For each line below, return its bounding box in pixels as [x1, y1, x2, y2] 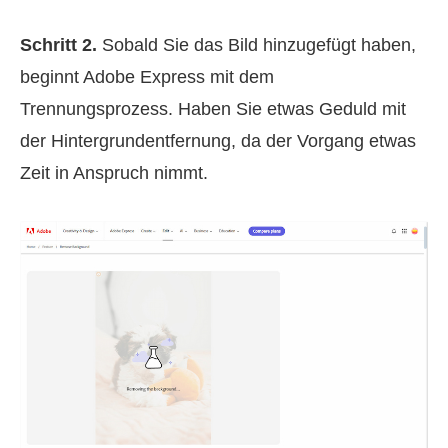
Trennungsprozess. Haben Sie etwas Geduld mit [20, 99, 406, 120]
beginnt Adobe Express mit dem [20, 67, 274, 88]
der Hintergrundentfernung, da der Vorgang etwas [20, 131, 416, 152]
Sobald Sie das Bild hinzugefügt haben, [97, 35, 416, 56]
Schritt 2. [20, 35, 97, 56]
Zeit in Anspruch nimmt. [20, 163, 208, 184]
